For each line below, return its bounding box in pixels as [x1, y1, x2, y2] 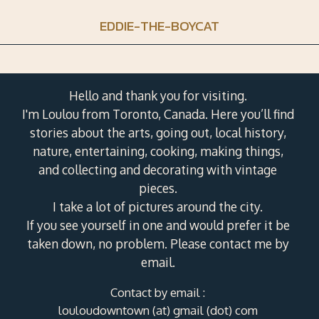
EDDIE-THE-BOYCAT [100, 15, 219, 36]
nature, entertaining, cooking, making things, [32, 142, 283, 159]
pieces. [138, 179, 177, 196]
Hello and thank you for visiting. [68, 87, 247, 103]
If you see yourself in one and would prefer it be [26, 216, 290, 233]
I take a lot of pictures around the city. [53, 198, 263, 214]
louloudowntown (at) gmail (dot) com [58, 302, 258, 318]
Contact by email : [110, 284, 206, 300]
